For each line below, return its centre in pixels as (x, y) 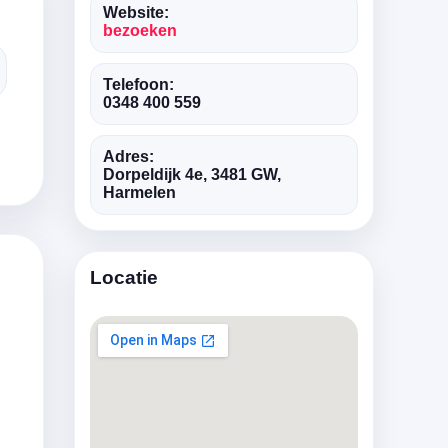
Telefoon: (138, 84)
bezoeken (140, 30)
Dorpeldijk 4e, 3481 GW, (192, 174)
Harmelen (139, 192)
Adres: (128, 156)
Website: (136, 12)
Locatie (124, 277)
